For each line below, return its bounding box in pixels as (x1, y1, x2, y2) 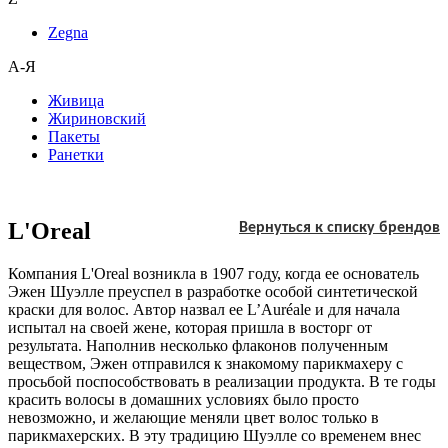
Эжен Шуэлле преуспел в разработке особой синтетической (8, 282, 418, 300)
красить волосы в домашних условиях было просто (8, 390, 359, 408)
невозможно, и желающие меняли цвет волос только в (8, 408, 379, 426)
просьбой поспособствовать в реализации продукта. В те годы (8, 372, 436, 390)
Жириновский (48, 110, 146, 127)
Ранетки (48, 146, 104, 163)
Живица (48, 92, 104, 109)
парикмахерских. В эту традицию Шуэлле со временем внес (8, 426, 421, 444)
